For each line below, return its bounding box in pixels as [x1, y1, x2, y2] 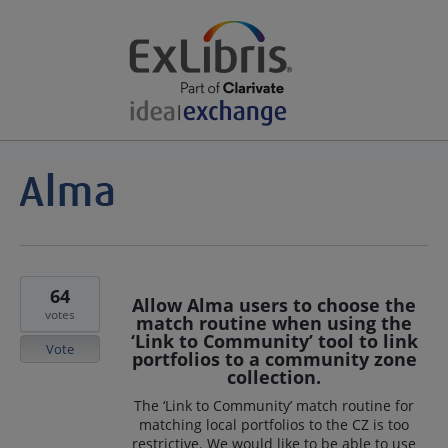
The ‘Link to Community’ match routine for [134, 396, 414, 415]
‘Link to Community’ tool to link [130, 329, 418, 353]
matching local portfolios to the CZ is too [139, 415, 409, 434]
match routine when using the [136, 311, 412, 335]
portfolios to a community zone [131, 347, 417, 371]
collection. [227, 365, 321, 389]
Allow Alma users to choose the [132, 293, 416, 317]
